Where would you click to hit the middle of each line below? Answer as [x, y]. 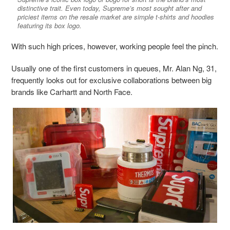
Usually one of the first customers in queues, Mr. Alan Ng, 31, [114, 68]
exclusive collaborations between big [150, 80]
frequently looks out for [50, 80]
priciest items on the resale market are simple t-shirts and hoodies [116, 16]
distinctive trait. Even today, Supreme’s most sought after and [110, 8]
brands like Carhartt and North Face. [72, 91]
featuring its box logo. [50, 25]
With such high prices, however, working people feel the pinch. [115, 46]
